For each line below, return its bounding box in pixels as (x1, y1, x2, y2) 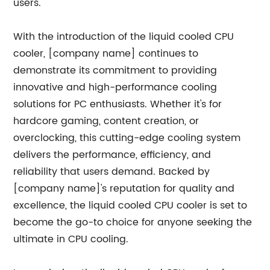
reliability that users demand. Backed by (13, 164, 210, 180)
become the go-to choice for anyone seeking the (13, 215, 253, 230)
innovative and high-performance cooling (13, 80, 218, 95)
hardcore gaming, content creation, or (13, 113, 199, 129)
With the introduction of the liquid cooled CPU (13, 29, 234, 45)
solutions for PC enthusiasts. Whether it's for (13, 96, 222, 112)
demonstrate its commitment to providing (13, 63, 218, 78)
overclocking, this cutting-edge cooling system (13, 130, 241, 146)
